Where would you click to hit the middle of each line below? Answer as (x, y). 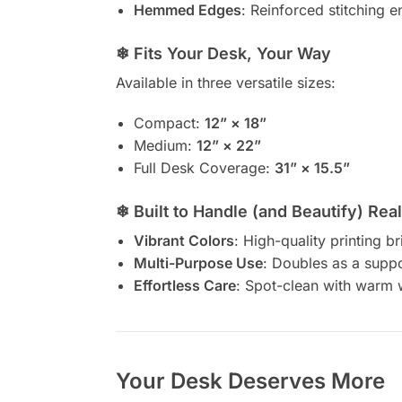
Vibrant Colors (184, 241)
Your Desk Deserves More (250, 381)
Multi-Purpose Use (198, 263)
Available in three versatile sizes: (225, 83)
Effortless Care (184, 286)
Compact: (169, 122)
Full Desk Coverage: (204, 167)
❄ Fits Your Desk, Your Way (223, 54)
